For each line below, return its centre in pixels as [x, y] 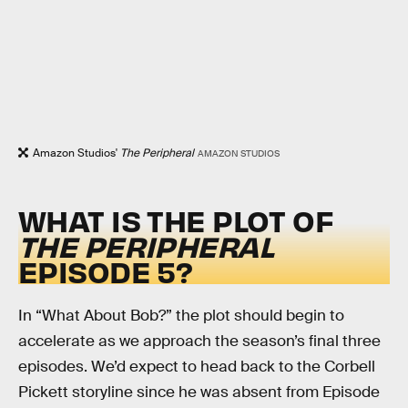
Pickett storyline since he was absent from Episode [199, 393]
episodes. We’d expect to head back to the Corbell [197, 367]
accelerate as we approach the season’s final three [199, 342]
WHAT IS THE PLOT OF [176, 219]
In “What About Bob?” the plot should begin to [181, 316]
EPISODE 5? [106, 270]
